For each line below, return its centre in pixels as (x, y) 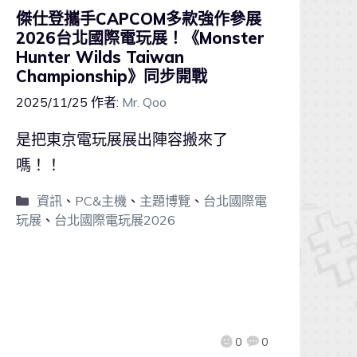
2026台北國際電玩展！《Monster (140, 38)
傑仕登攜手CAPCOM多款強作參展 (139, 19)
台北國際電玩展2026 (115, 220)
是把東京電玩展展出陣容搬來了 (122, 140)
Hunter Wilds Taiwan (100, 57)
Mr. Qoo (144, 102)
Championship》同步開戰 (112, 76)
